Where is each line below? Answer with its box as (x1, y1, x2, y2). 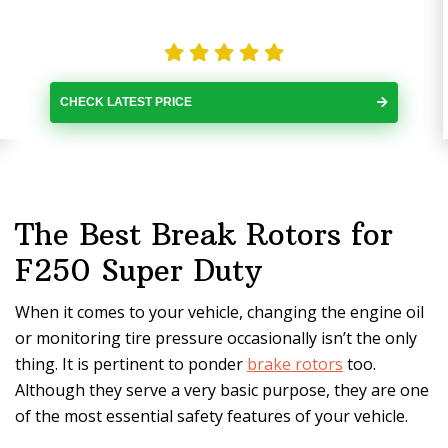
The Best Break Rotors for (15, 216, 393, 253)
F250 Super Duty (15, 252, 262, 289)
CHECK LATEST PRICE (59, 95, 192, 109)
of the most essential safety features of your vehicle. (15, 405, 408, 427)
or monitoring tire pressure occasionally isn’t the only (15, 327, 417, 349)
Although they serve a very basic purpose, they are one (15, 379, 429, 401)
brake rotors (247, 353, 343, 375)
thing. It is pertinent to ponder (15, 353, 247, 375)
